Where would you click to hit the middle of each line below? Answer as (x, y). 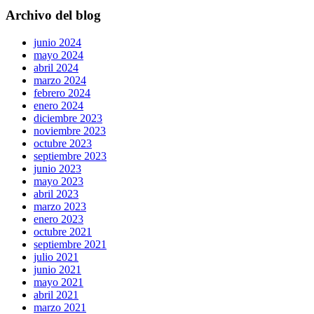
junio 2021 (57, 270)
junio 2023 (57, 169)
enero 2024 (59, 106)
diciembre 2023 (68, 118)
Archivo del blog (53, 15)
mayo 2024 (59, 55)
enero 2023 (59, 219)
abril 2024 (56, 68)
